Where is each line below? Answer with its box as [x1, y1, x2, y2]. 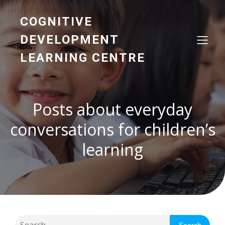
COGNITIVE [20, 15, 92, 29]
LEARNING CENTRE [20, 51, 145, 65]
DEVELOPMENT [20, 33, 119, 47]
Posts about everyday [33, 98, 192, 120]
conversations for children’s [10, 119, 215, 140]
